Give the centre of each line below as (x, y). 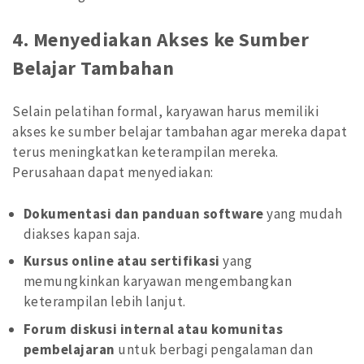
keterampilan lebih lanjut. (104, 302)
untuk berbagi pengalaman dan (214, 349)
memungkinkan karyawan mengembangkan (158, 282)
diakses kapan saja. (82, 234)
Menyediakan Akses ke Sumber (171, 40)
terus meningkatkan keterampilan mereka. (145, 152)
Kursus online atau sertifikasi (121, 261)
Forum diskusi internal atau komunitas (153, 329)
